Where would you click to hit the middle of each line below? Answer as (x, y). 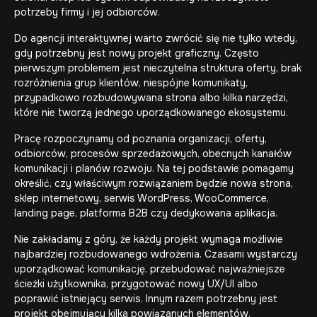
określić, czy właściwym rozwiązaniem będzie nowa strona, (154, 183)
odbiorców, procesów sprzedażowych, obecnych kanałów (153, 154)
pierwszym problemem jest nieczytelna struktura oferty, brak (158, 68)
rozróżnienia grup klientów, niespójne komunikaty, (131, 83)
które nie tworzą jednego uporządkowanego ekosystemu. (151, 113)
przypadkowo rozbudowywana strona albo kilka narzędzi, (151, 98)
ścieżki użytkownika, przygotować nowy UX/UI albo (136, 284)
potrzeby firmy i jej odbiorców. (87, 12)
